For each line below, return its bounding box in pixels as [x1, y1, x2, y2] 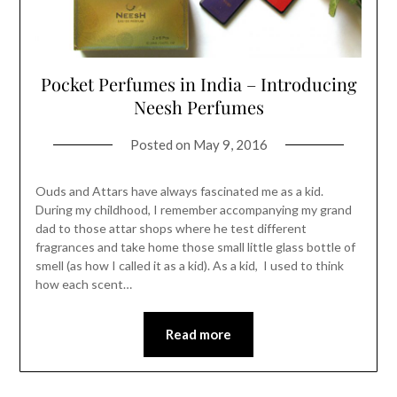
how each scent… [35, 276, 132, 292]
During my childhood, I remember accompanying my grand [35, 202, 352, 218]
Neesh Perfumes [133, 95, 264, 120]
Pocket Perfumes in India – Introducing [40, 72, 357, 97]
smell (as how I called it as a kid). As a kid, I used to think [35, 258, 344, 274]
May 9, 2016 [192, 136, 268, 153]
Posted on [129, 136, 193, 153]
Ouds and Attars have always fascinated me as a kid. [35, 183, 323, 199]
